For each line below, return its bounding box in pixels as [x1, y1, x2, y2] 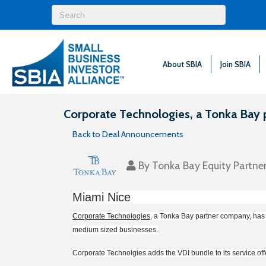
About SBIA [163, 59, 202, 69]
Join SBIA [220, 59, 251, 69]
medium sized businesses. [72, 226, 158, 235]
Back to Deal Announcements [72, 129, 183, 140]
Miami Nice [72, 191, 131, 204]
